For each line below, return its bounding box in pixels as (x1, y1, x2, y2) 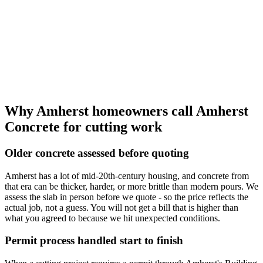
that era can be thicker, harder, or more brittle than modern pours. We (5, 181, 258, 191)
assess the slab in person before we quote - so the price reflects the (5, 191, 248, 202)
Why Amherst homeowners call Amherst (5, 103, 248, 119)
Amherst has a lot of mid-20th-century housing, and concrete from (5, 170, 249, 181)
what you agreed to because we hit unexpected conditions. (5, 213, 220, 223)
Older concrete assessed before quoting (5, 147, 189, 160)
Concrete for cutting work (5, 119, 162, 135)
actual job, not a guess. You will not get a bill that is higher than (5, 202, 238, 213)
